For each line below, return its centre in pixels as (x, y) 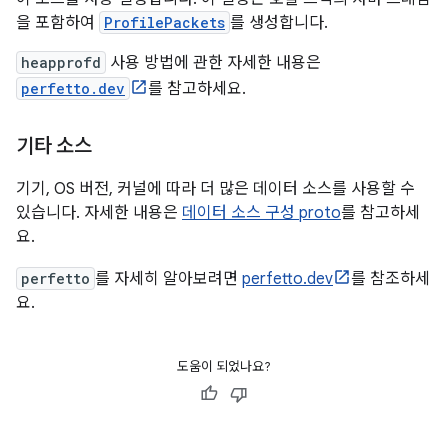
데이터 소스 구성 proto (261, 213)
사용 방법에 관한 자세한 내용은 (213, 63)
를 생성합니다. (279, 23)
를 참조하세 (390, 279)
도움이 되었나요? (224, 366)
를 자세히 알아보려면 (168, 279)
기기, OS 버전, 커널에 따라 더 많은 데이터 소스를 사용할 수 (215, 189)
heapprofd (61, 62)
